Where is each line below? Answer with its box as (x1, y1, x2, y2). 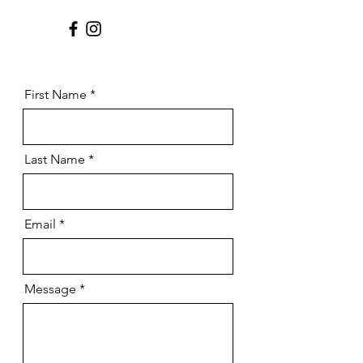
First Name (24, 86, 87, 102)
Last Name (24, 151, 85, 167)
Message (24, 280, 76, 297)
